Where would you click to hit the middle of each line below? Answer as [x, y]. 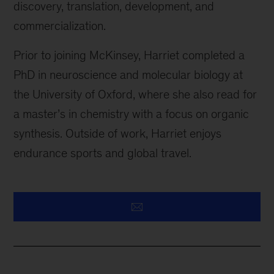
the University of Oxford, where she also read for [135, 94]
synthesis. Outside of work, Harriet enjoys [118, 134]
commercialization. [60, 26]
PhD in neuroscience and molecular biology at [128, 75]
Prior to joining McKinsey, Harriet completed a [129, 55]
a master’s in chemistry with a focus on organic [131, 114]
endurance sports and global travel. [103, 153]
